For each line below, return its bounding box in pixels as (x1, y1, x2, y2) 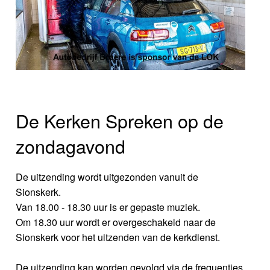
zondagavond (16, 132, 126, 159)
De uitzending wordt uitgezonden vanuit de (16, 169, 199, 184)
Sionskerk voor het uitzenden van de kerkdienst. (16, 230, 221, 244)
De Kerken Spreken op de (16, 107, 224, 134)
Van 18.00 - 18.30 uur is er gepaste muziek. (16, 199, 201, 214)
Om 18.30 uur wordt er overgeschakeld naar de (16, 215, 216, 229)
